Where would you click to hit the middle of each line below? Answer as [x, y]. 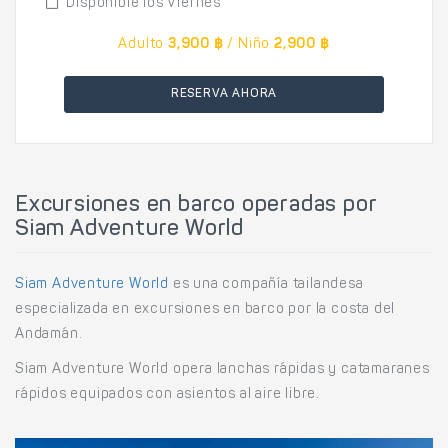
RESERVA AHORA [224, 94]
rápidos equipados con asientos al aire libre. [167, 395]
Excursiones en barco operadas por [196, 206]
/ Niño [249, 45]
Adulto [141, 45]
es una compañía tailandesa [266, 285]
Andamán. [49, 335]
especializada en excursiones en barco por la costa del [205, 310]
